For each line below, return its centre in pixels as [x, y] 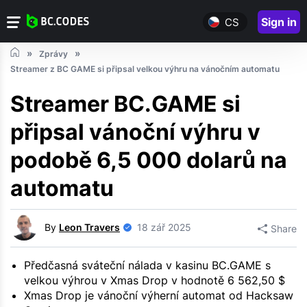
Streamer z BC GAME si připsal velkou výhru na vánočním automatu [145, 69]
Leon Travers [89, 227]
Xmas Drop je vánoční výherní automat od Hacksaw [159, 296]
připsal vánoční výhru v [135, 132]
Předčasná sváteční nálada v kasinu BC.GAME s [147, 266]
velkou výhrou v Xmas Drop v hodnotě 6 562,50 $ [155, 281]
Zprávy [53, 54]
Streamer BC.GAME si [125, 104]
